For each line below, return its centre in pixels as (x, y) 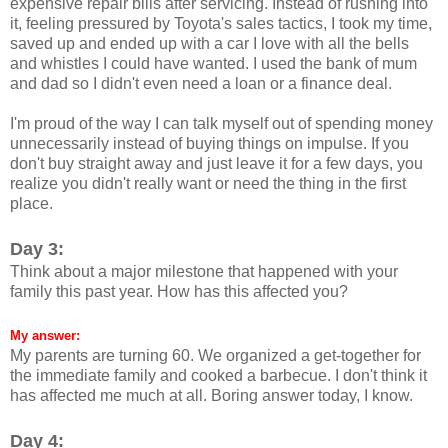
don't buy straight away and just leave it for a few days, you (216, 163)
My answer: (45, 335)
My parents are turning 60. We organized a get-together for (215, 355)
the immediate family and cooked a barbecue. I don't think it (218, 375)
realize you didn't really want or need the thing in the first (208, 183)
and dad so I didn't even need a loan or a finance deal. (201, 83)
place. (31, 203)
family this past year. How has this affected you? (179, 291)
